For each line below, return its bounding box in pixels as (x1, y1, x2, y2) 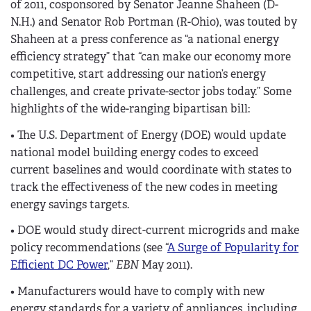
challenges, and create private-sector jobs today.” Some (10, 83, 292, 99)
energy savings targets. (10, 196, 129, 212)
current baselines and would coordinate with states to (10, 162, 292, 177)
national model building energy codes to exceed (10, 144, 259, 160)
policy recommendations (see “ (10, 240, 167, 255)
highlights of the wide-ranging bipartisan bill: (10, 101, 250, 116)
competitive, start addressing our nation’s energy (10, 66, 266, 81)
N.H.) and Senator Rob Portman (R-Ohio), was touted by (10, 14, 297, 29)
